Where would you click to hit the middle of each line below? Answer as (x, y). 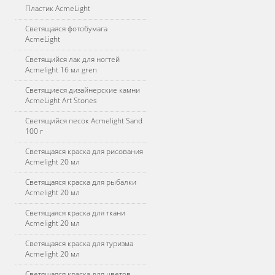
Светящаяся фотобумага (66, 29)
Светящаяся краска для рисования (84, 151)
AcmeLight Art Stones (61, 100)
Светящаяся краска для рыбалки (81, 182)
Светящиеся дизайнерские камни (83, 90)
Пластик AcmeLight (58, 8)
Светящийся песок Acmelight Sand (84, 121)
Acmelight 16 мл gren (61, 70)
